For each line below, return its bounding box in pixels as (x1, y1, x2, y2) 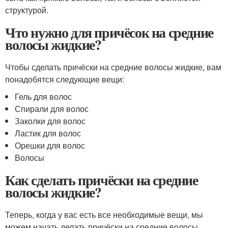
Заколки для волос (15, 115, 86, 127)
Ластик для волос (15, 127, 81, 139)
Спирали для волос (15, 103, 89, 115)
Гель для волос (15, 91, 72, 102)
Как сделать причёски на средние (5, 169, 198, 190)
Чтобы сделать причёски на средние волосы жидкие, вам (5, 61, 221, 73)
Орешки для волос (15, 139, 85, 151)
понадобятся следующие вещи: (5, 73, 124, 85)
